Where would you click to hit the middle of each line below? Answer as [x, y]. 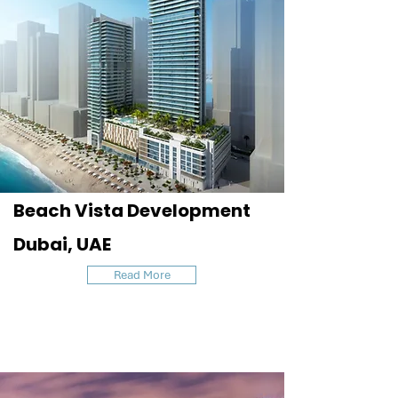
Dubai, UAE [62, 244]
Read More [142, 275]
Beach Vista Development [132, 211]
